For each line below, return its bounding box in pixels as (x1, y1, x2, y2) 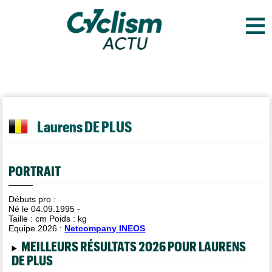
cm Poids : (35, 214, 78, 223)
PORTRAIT (8, 162, 61, 178)
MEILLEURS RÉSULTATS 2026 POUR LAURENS (21, 238, 246, 254)
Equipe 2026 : (8, 223, 65, 233)
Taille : (8, 214, 36, 223)
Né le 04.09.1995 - (8, 204, 81, 214)
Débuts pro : (8, 194, 56, 204)
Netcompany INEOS (64, 223, 146, 233)
